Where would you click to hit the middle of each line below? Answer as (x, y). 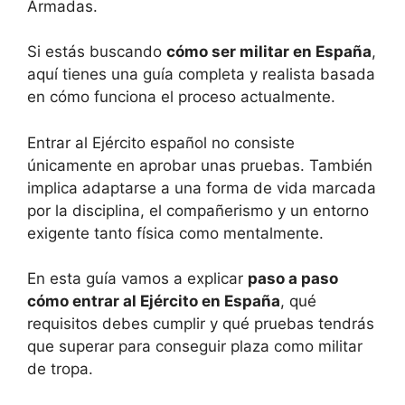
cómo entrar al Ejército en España (154, 301)
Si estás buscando (97, 52)
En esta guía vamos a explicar (137, 279)
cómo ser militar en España (269, 52)
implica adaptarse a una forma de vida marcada (202, 188)
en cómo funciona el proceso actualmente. (181, 97)
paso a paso (293, 279)
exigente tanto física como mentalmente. (175, 233)
